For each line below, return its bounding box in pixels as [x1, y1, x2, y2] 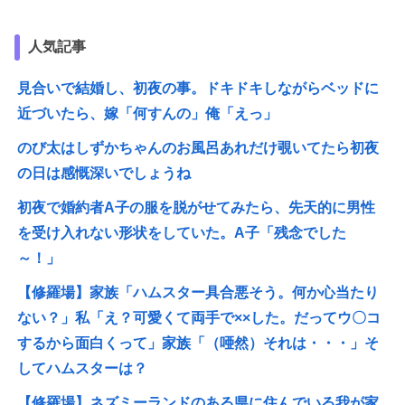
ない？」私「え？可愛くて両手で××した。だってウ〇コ [17, 310, 381, 326]
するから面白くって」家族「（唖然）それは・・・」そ [17, 335, 380, 352]
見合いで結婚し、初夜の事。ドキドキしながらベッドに [17, 80, 380, 97]
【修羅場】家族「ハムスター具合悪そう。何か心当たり [17, 285, 380, 301]
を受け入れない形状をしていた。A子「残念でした [17, 225, 347, 241]
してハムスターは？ [17, 361, 148, 377]
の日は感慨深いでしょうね [17, 165, 192, 182]
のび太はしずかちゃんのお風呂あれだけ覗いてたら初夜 [17, 140, 380, 156]
